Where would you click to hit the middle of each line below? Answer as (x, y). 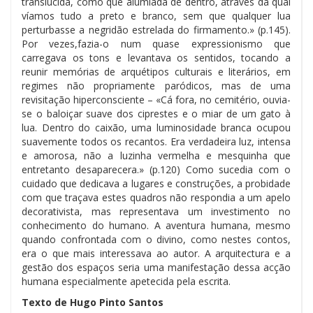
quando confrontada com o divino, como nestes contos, (156, 239)
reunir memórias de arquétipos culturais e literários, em (156, 71)
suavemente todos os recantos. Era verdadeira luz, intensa (156, 141)
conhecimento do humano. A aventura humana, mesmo (156, 225)
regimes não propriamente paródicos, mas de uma (156, 85)
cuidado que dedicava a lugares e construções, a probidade (156, 183)
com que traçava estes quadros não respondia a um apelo (156, 197)
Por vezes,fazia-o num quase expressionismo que (156, 43)
